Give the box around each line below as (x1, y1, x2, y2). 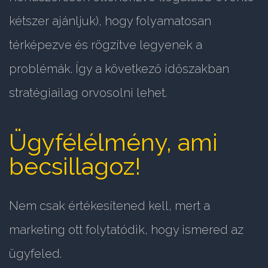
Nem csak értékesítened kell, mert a (9, 199, 210, 214)
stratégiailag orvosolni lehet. (9, 86, 167, 100)
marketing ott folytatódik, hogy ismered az (9, 223, 243, 237)
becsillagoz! (9, 152, 141, 181)
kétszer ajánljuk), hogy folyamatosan (9, 14, 211, 29)
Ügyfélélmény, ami (9, 128, 218, 157)
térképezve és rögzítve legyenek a (9, 38, 202, 53)
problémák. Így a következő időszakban (9, 62, 229, 77)
